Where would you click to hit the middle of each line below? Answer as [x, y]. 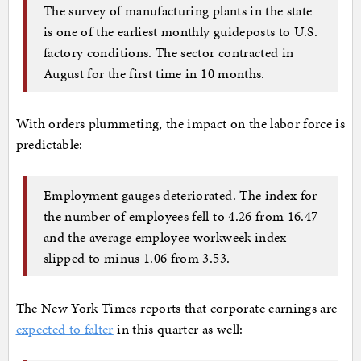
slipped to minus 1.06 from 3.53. [137, 257]
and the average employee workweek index [165, 237]
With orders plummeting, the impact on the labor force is [180, 124]
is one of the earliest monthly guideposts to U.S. [181, 31]
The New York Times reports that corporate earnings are [176, 308]
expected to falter [64, 329]
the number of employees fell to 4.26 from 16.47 [181, 216]
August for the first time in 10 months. [154, 73]
